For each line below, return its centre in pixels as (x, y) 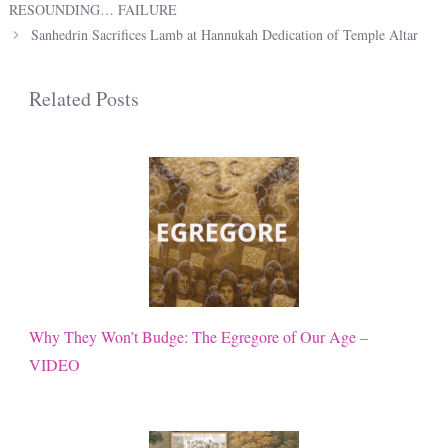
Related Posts (84, 98)
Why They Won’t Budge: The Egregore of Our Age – (198, 336)
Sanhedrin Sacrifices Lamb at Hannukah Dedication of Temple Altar (225, 34)
